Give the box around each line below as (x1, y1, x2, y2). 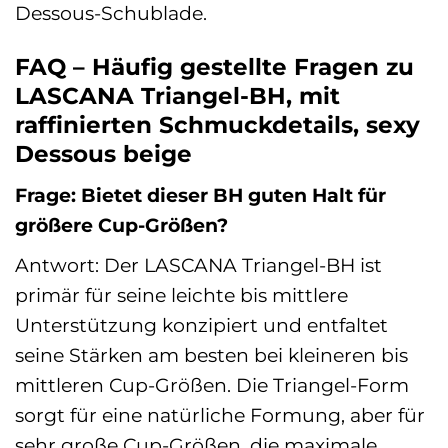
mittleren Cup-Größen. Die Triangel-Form (15, 372, 409, 397)
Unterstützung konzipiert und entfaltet (15, 312, 388, 337)
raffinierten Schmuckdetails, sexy (15, 110, 420, 139)
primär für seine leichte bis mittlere (15, 282, 348, 307)
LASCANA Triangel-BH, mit (15, 81, 340, 110)
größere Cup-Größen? (15, 213, 228, 238)
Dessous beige (15, 139, 192, 168)
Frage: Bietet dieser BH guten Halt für (15, 183, 386, 208)
